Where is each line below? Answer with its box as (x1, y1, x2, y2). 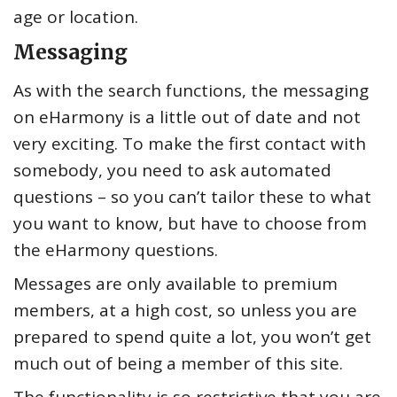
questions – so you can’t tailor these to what (13, 184, 371, 208)
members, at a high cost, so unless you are (13, 298, 357, 322)
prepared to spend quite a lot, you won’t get (13, 324, 371, 348)
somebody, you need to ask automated (13, 158, 331, 182)
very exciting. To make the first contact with (13, 131, 366, 155)
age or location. (13, 4, 138, 28)
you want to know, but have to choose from (13, 211, 367, 235)
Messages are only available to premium (13, 271, 338, 295)
